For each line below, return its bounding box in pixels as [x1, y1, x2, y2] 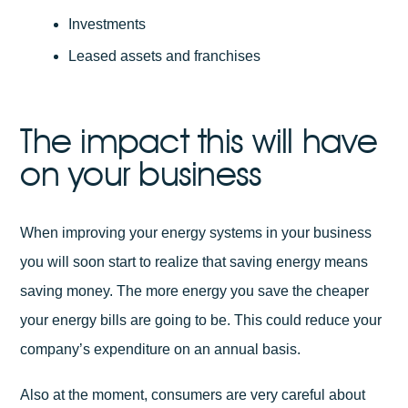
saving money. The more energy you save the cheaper [20, 283, 370, 300]
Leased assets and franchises [67, 47, 260, 64]
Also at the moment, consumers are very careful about [20, 386, 366, 403]
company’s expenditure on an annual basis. [20, 342, 301, 358]
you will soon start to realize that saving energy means [20, 254, 369, 270]
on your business [20, 153, 262, 195]
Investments [67, 15, 146, 32]
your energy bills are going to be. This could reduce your [20, 312, 382, 329]
